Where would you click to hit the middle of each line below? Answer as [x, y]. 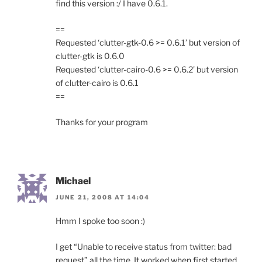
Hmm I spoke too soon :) [100, 221]
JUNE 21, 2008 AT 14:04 [103, 197]
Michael [73, 181]
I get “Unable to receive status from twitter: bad [144, 247]
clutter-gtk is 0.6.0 [90, 56]
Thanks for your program [102, 122]
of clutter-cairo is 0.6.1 [97, 83]
